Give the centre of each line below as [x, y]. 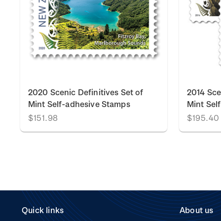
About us [197, 210]
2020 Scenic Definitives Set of [86, 92]
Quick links [43, 210]
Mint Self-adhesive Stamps [79, 104]
